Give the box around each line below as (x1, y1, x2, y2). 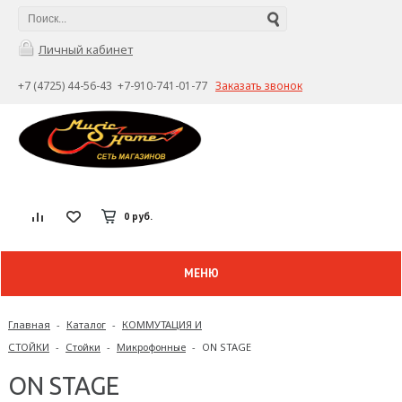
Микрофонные (117, 340, 186, 354)
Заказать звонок (215, 78, 302, 93)
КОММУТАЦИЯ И (122, 318, 202, 331)
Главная (8, 318, 50, 331)
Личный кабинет (39, 41, 133, 57)
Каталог (66, 318, 106, 331)
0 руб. (124, 209, 153, 223)
